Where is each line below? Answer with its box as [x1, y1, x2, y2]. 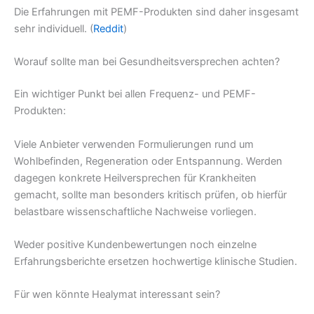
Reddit [93, 22, 123, 36]
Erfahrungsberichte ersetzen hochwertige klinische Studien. [14, 255, 297, 268]
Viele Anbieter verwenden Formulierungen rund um [14, 137, 254, 151]
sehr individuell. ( [14, 22, 93, 36]
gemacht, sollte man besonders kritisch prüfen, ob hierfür [14, 188, 287, 201]
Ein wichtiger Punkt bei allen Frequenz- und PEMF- [14, 88, 256, 101]
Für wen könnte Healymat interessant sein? [14, 288, 220, 301]
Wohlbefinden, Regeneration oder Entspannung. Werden [14, 154, 282, 168]
